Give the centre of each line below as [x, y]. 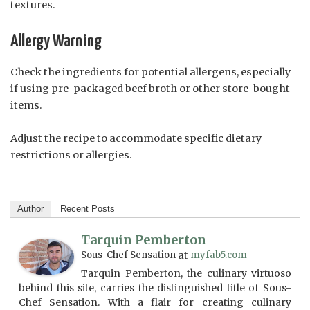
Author [30, 209]
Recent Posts [88, 209]
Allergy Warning [56, 41]
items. [26, 106]
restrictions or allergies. [71, 155]
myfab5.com [219, 255]
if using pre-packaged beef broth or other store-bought [150, 89]
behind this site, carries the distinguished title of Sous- [155, 288]
